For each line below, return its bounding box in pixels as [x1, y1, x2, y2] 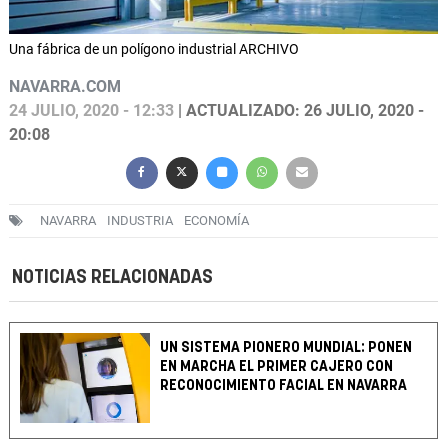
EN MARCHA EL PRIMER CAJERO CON [160, 359, 394, 375]
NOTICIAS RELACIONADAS [12, 268, 213, 288]
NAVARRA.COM [9, 77, 121, 97]
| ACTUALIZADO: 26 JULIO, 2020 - [174, 101, 424, 121]
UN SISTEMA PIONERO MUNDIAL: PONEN [160, 340, 413, 356]
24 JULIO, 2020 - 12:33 [9, 101, 174, 121]
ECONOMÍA [184, 213, 249, 229]
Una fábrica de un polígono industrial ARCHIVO [9, 41, 299, 58]
